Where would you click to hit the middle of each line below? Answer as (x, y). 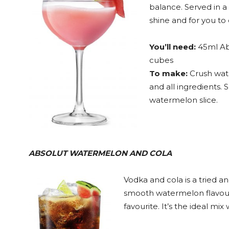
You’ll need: (173, 47)
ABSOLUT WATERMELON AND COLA (100, 153)
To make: (168, 73)
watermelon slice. (184, 100)
